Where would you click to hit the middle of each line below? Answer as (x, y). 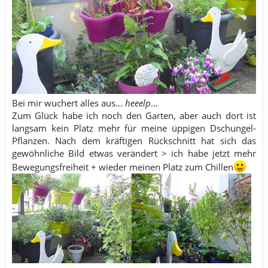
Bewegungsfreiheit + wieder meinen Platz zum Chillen (123, 167)
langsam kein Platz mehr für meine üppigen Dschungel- (134, 128)
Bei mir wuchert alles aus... (68, 103)
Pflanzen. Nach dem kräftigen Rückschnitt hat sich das (134, 141)
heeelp (138, 103)
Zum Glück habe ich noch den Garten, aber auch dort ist (134, 116)
